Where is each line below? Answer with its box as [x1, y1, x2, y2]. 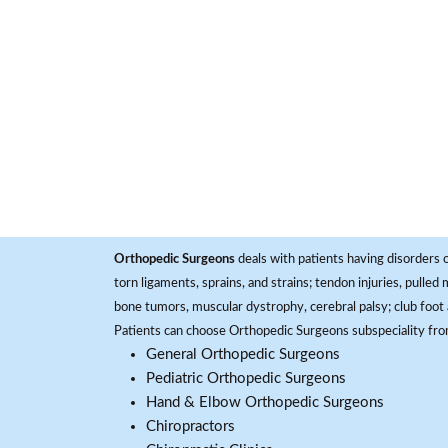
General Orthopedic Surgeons [146, 347, 340, 362]
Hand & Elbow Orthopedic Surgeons [146, 395, 384, 410]
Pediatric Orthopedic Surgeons [146, 371, 346, 386]
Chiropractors [146, 419, 235, 434]
